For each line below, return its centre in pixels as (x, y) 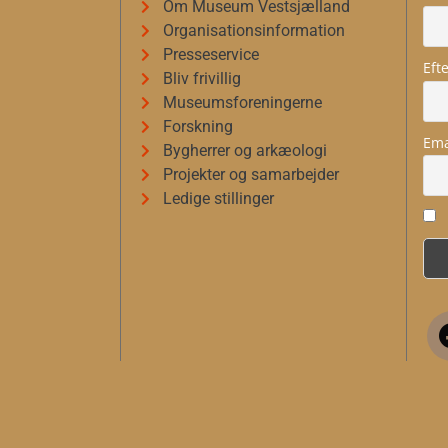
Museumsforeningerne (243, 103)
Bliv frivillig (202, 79)
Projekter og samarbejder (251, 175)
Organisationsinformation (254, 31)
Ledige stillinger (219, 199)
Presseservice (211, 55)
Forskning (198, 127)
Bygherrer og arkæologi (245, 151)
